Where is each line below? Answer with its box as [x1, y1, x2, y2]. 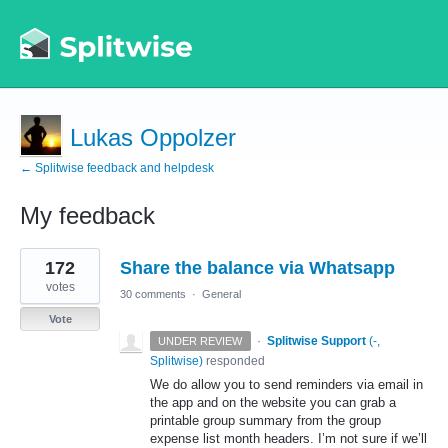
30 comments [120, 288, 186, 300]
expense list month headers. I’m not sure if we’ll [150, 431, 427, 446]
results [20, 261, 62, 277]
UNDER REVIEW [158, 335, 243, 347]
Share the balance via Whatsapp [120, 258, 395, 278]
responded [203, 354, 265, 368]
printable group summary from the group [150, 413, 381, 428]
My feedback [20, 202, 155, 229]
